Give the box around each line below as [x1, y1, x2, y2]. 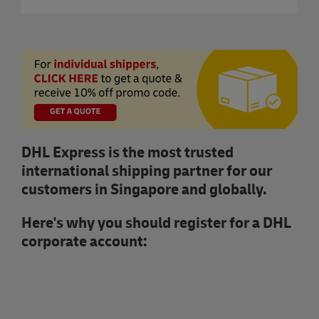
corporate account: [21, 231, 147, 251]
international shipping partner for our [21, 161, 272, 181]
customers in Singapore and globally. [21, 179, 267, 199]
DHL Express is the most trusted [21, 142, 234, 162]
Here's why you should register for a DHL [21, 213, 291, 233]
